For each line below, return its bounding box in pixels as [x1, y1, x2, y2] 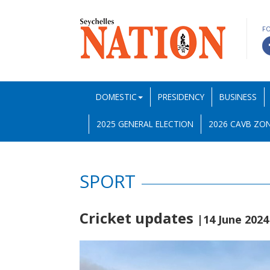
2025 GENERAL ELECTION [96, 118, 193, 130]
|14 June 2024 [197, 212, 269, 227]
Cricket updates [80, 208, 197, 228]
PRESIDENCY [158, 91, 204, 102]
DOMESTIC [96, 91, 137, 102]
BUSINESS [219, 91, 257, 102]
